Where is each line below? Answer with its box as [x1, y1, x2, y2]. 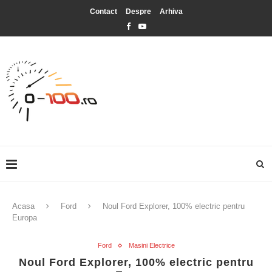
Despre [125, 7, 151, 16]
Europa [12, 213, 37, 222]
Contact [89, 7, 117, 16]
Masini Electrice [128, 242, 175, 249]
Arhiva [159, 7, 183, 16]
